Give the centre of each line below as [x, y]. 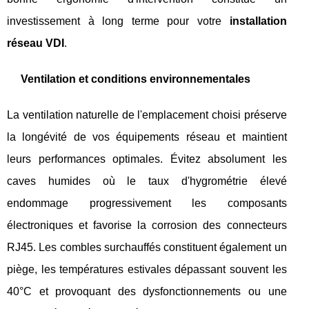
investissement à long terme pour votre [118, 21]
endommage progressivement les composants [147, 203]
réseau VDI [36, 43]
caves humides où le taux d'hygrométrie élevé [147, 181]
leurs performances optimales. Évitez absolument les [147, 159]
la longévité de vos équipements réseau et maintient [147, 137]
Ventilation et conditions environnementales [136, 79]
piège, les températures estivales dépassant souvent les [147, 269]
